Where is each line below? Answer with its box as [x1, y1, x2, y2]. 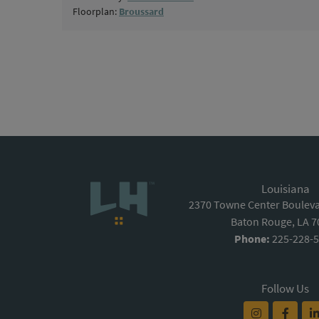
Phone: [234, 231, 271, 246]
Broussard [119, 4, 164, 18]
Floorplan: [73, 4, 119, 18]
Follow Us [261, 280, 310, 296]
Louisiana [261, 180, 310, 197]
